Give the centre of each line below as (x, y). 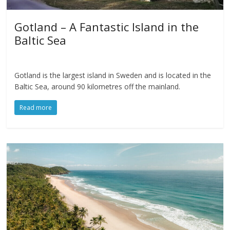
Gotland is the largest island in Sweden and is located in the (113, 75)
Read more (36, 107)
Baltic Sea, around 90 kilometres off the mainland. (98, 86)
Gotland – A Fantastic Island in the (107, 26)
